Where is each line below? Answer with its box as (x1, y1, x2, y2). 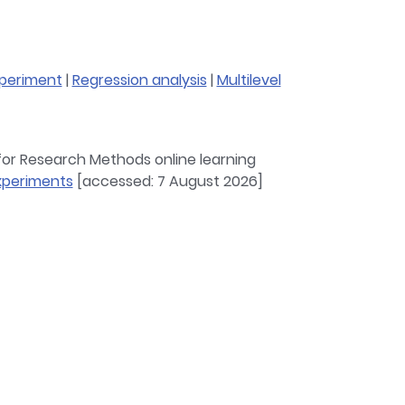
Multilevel (216, 70, 281, 90)
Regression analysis (71, 70, 207, 90)
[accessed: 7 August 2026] (72, 171, 263, 192)
